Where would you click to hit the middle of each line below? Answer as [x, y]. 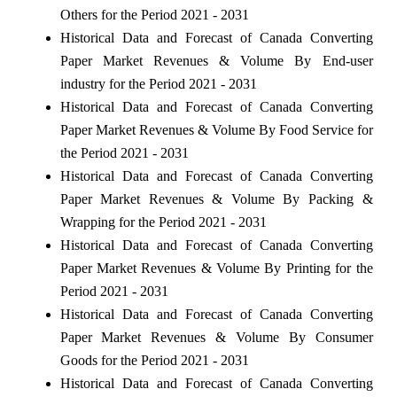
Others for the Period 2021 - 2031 [154, 14]
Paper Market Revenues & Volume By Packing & [216, 198]
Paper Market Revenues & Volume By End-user [216, 60]
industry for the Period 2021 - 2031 [158, 83]
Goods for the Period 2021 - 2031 [154, 360]
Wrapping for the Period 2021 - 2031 [163, 222]
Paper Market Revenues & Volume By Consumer [216, 337]
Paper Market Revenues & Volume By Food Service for [216, 129]
